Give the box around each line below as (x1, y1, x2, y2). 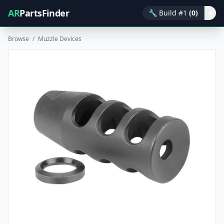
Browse (8, 34, 29, 43)
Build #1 (159, 8, 187, 17)
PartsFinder (19, 7, 69, 19)
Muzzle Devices (38, 34, 81, 43)
